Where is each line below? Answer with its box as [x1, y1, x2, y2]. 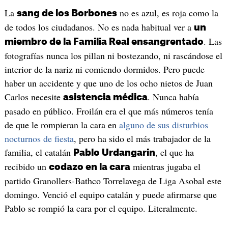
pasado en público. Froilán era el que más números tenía [4, 105, 213, 118]
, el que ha [155, 146, 194, 159]
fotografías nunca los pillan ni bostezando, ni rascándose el [4, 49, 222, 62]
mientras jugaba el [130, 160, 201, 173]
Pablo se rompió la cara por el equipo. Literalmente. [4, 202, 197, 215]
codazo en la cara [48, 162, 130, 172]
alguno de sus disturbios [119, 119, 208, 131]
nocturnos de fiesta [4, 132, 74, 145]
